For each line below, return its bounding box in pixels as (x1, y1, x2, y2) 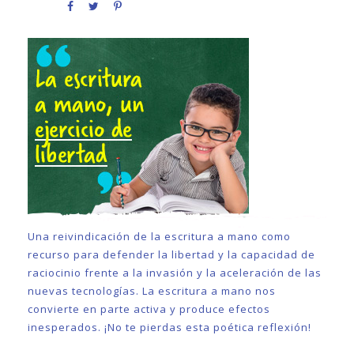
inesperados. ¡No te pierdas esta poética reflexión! (28, 320, 311, 334)
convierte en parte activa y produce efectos (28, 302, 270, 316)
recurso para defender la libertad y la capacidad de (28, 247, 315, 262)
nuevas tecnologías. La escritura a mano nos (28, 284, 276, 298)
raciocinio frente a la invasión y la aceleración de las (28, 265, 322, 280)
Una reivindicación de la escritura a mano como (28, 229, 291, 243)
